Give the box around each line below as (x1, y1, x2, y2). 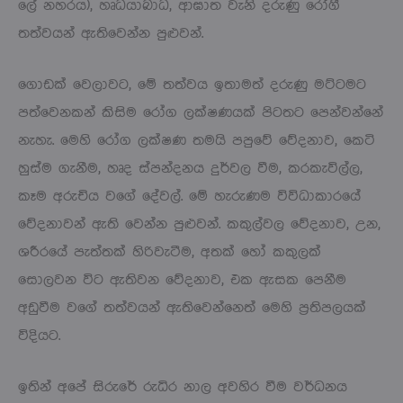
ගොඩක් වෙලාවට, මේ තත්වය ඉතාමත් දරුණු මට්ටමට (18, 76, 366, 93)
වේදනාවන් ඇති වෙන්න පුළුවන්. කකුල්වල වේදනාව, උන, (18, 216, 381, 232)
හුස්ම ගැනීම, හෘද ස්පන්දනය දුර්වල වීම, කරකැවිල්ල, (18, 160, 363, 176)
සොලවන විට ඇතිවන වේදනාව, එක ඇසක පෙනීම (18, 272, 346, 288)
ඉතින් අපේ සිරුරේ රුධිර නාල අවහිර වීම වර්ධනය (18, 379, 347, 395)
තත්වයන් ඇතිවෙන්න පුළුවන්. (18, 25, 203, 41)
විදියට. (18, 327, 60, 344)
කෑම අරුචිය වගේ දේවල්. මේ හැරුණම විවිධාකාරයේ (18, 188, 361, 204)
